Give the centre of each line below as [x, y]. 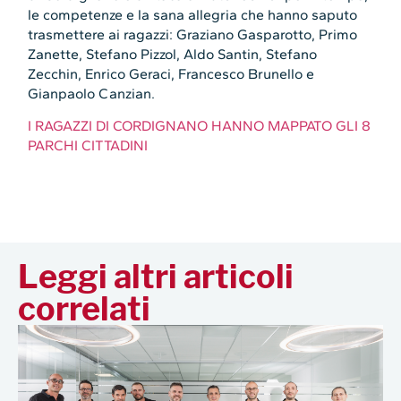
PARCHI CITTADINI [88, 146]
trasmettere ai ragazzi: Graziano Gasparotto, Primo [193, 34]
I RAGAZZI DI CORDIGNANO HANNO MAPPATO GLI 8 [200, 126]
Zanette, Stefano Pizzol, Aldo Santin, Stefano [173, 54]
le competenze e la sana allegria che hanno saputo [193, 14]
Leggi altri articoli [156, 276]
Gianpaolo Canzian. [92, 93]
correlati [84, 308]
